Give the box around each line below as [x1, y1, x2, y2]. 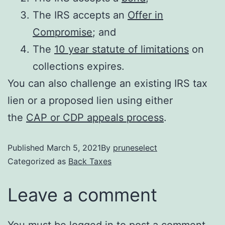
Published [8, 143, 47, 153]
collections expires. [33, 60, 125, 72]
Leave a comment [8, 184, 157, 206]
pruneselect [113, 143, 157, 153]
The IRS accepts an [33, 9, 128, 21]
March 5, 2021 [47, 143, 101, 153]
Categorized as [8, 156, 68, 166]
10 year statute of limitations [54, 43, 189, 55]
